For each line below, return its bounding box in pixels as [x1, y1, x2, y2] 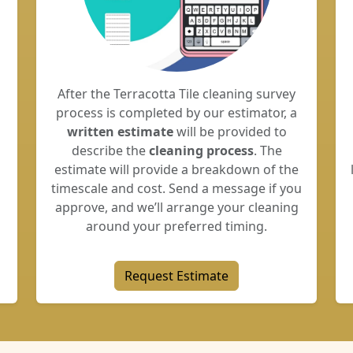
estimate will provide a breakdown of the [54, 161, 299, 178]
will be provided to [173, 123, 287, 140]
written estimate [66, 123, 173, 140]
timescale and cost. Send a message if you [51, 180, 302, 197]
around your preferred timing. [86, 217, 267, 235]
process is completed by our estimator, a [56, 104, 297, 121]
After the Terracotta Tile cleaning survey [58, 85, 295, 102]
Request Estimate [124, 267, 229, 284]
